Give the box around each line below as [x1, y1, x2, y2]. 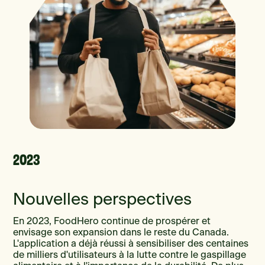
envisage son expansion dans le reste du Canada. [13, 227, 230, 237]
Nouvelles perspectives [13, 191, 192, 208]
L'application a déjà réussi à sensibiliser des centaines [13, 238, 249, 248]
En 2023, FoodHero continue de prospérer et [13, 216, 211, 226]
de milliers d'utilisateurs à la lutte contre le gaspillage [13, 250, 247, 260]
